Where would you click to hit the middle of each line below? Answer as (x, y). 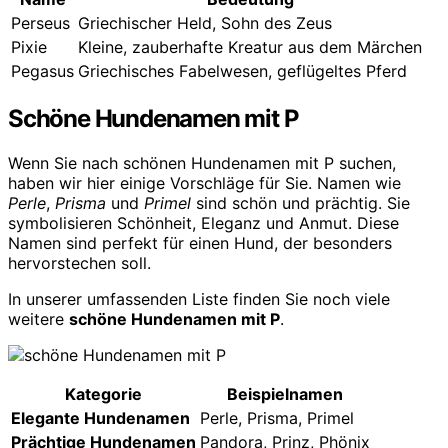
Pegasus (42, 70)
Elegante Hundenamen (100, 417)
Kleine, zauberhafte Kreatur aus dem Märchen (250, 46)
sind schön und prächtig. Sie (300, 202)
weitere (38, 318)
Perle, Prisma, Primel (277, 417)
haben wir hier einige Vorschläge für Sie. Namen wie (204, 182)
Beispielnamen (285, 393)
